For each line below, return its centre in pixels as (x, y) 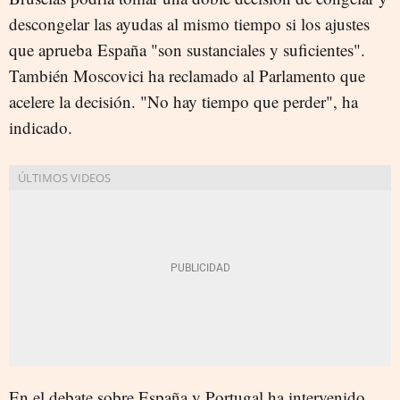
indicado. (41, 127)
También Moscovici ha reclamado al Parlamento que (187, 75)
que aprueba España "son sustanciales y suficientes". (187, 50)
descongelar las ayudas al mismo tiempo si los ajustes (189, 24)
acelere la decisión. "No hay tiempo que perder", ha (183, 101)
